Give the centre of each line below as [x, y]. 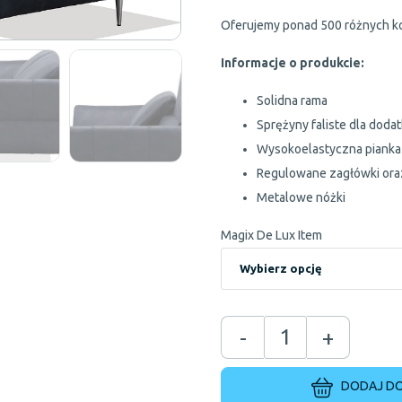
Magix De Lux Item [272, 236]
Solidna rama [293, 101]
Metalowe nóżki [301, 198]
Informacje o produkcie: [293, 63]
